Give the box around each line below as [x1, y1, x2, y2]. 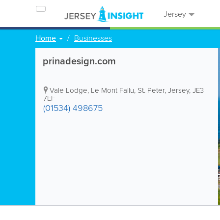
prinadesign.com [43, 54, 116, 68]
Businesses [74, 32, 112, 43]
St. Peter [137, 85, 165, 95]
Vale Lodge [50, 85, 87, 95]
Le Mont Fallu [91, 85, 134, 95]
